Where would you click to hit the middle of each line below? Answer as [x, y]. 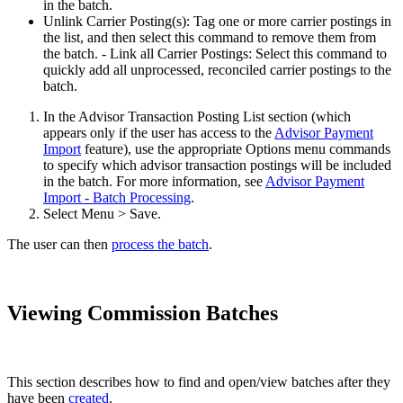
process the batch [160, 245]
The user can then [59, 245]
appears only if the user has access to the [159, 133]
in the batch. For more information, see [154, 182]
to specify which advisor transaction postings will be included [217, 166]
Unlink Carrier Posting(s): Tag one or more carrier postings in [217, 22]
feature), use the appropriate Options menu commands [236, 149]
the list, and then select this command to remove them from [210, 38]
